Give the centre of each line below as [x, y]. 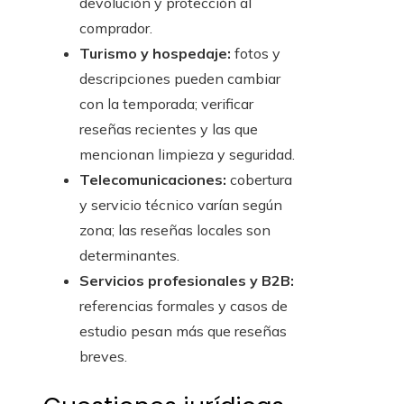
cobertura [259, 180]
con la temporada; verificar [166, 104]
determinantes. [129, 256]
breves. [103, 357]
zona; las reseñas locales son [175, 230]
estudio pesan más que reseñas [183, 331]
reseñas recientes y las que [169, 129]
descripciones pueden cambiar [180, 79]
